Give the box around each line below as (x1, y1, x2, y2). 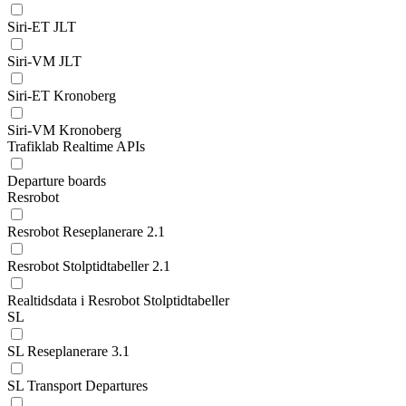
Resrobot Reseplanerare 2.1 (7, 224, 165, 239)
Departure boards (7, 173, 106, 188)
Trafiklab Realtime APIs (7, 139, 145, 154)
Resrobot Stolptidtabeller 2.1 (7, 258, 170, 274)
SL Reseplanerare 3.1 (7, 343, 130, 359)
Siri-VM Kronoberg (7, 122, 121, 138)
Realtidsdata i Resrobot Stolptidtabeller (7, 293, 229, 308)
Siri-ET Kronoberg (7, 88, 116, 103)
